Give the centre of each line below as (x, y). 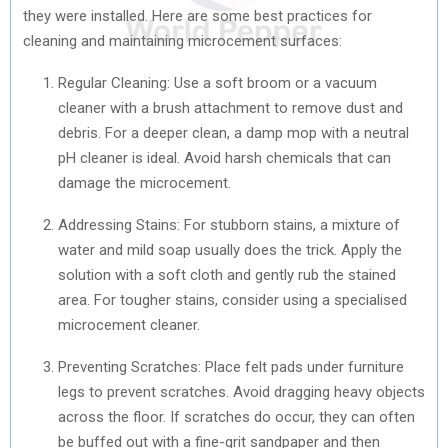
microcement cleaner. (129, 324)
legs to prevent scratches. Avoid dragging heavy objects (241, 391)
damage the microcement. (144, 182)
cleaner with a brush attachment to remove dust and (230, 107)
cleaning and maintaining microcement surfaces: (182, 40)
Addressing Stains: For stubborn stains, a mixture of (229, 224)
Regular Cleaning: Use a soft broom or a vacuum (217, 82)
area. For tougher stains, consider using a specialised (232, 299)
